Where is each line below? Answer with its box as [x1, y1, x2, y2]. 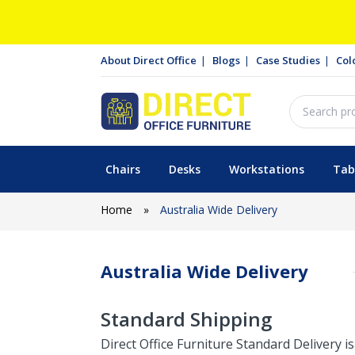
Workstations [228, 162, 304, 177]
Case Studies [256, 53, 320, 67]
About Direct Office [101, 53, 197, 67]
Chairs [105, 162, 140, 177]
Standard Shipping [101, 306, 272, 332]
